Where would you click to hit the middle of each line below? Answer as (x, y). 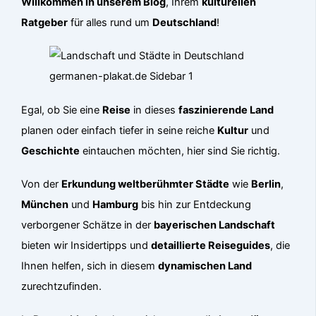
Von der (42, 184)
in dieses (155, 110)
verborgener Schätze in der (88, 225)
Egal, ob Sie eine (62, 110)
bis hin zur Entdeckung (195, 204)
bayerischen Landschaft (215, 225)
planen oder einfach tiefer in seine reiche (120, 130)
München (45, 204)
